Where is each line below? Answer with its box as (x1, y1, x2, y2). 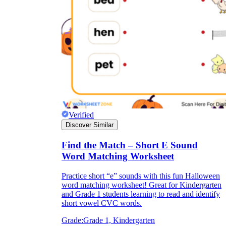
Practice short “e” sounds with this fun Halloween (62, 171, 220, 180)
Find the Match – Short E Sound (62, 139, 198, 150)
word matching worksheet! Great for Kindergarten (62, 180, 221, 189)
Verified (69, 110, 94, 120)
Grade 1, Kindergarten (83, 215, 155, 224)
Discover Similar (66, 121, 114, 129)
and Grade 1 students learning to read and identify (62, 189, 220, 198)
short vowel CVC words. (62, 198, 142, 207)
